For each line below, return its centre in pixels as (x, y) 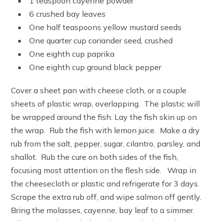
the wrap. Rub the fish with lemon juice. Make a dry (106, 130)
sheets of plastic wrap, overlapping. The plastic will (106, 104)
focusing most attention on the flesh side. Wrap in (104, 170)
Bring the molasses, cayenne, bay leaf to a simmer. (104, 210)
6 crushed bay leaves (68, 14)
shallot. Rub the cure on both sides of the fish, (95, 157)
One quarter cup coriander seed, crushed (101, 41)
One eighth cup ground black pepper (95, 67)
